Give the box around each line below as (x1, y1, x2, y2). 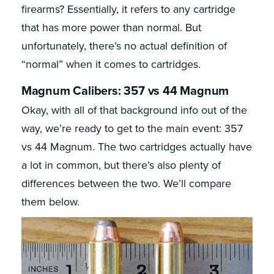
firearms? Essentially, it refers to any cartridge (21, 2, 235, 17)
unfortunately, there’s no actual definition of (21, 39, 227, 53)
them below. (21, 195, 80, 209)
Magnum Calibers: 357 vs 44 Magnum (21, 84, 229, 99)
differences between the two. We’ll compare (21, 177, 231, 191)
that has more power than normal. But (21, 21, 201, 35)
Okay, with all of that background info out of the (21, 103, 247, 117)
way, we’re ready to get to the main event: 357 (21, 122, 243, 136)
